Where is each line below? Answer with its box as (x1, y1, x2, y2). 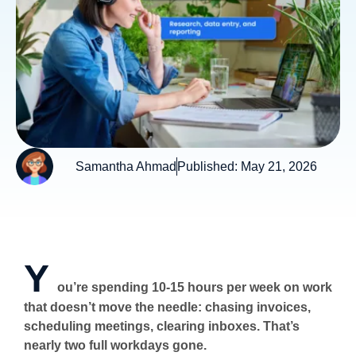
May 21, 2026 (241, 159, 317, 173)
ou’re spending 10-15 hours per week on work (57, 281, 332, 294)
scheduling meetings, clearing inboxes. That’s (24, 319, 300, 333)
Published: (177, 159, 238, 173)
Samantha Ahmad (75, 159, 176, 173)
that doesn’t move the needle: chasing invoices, (24, 300, 311, 314)
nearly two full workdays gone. (24, 339, 207, 352)
